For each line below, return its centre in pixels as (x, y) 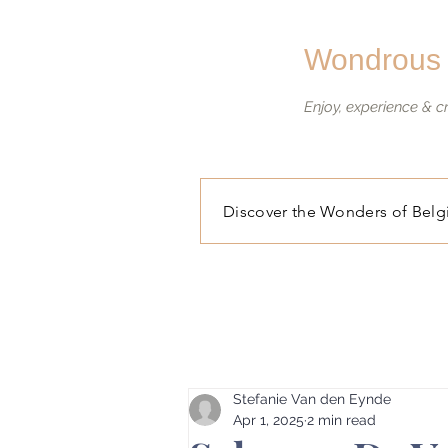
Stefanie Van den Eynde (312, 399)
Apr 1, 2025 (268, 420)
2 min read (341, 420)
